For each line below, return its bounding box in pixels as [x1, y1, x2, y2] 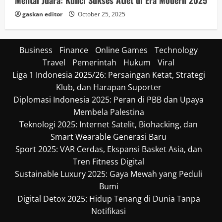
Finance [59, 44, 88, 55]
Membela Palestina [73, 106, 144, 117]
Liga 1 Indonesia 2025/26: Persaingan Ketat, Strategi [12, 69, 205, 80]
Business [19, 44, 53, 55]
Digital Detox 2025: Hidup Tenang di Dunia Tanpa [17, 193, 200, 204]
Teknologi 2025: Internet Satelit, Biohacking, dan [19, 118, 198, 130]
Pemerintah [72, 56, 116, 68]
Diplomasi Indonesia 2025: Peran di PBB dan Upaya [13, 94, 204, 105]
